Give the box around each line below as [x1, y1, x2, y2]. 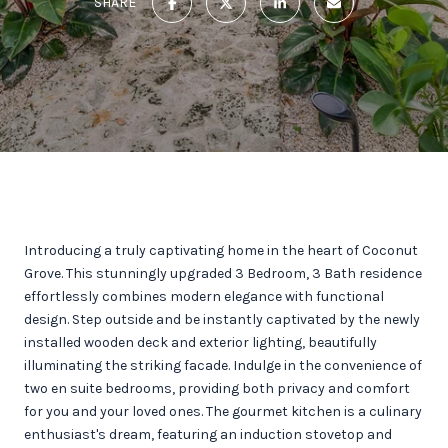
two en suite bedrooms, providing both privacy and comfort [24, 380, 410, 397]
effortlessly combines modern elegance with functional [24, 288, 384, 305]
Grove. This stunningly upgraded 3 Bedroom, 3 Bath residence [24, 265, 422, 282]
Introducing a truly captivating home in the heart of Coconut [24, 242, 418, 259]
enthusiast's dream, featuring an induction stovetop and [24, 426, 392, 443]
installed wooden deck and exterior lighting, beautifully [24, 334, 377, 351]
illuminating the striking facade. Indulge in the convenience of [24, 357, 422, 374]
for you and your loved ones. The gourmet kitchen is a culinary [24, 403, 422, 420]
